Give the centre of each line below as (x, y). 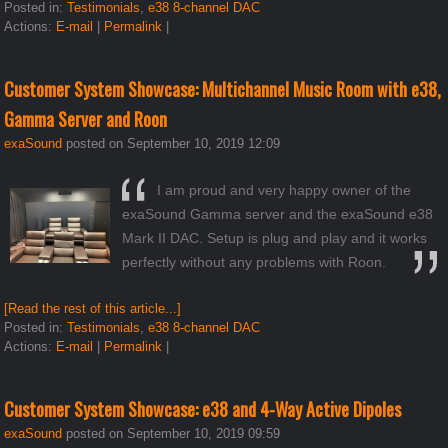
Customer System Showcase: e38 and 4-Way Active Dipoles (203, 408)
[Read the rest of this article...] (93, 308)
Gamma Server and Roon (86, 118)
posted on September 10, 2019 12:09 (171, 143)
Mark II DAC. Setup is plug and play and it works (275, 237)
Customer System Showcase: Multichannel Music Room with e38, (223, 88)
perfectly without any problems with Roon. (254, 261)
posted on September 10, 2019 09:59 (171, 433)
